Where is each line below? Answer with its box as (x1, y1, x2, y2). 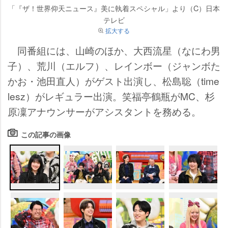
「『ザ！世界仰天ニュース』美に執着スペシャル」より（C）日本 (8, 2, 220, 13)
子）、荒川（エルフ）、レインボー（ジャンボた (8, 58, 220, 72)
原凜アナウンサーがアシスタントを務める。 (8, 104, 201, 118)
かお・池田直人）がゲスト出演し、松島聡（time (8, 73, 219, 88)
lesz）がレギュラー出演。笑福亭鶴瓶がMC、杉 (8, 89, 215, 103)
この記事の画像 (21, 129, 71, 139)
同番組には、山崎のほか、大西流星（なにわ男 (8, 43, 220, 57)
